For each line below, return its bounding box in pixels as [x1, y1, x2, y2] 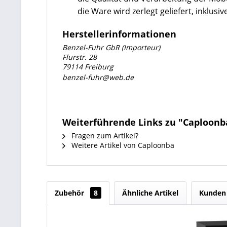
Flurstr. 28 [62, 52, 97, 62]
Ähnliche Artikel [122, 188, 178, 198]
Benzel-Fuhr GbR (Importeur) [62, 43, 160, 52]
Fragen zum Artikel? [69, 131, 138, 140]
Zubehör [55, 188, 86, 198]
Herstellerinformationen [62, 28, 176, 40]
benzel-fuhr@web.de [62, 72, 134, 82]
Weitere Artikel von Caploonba [69, 140, 174, 150]
